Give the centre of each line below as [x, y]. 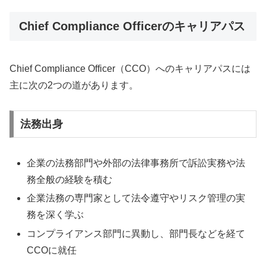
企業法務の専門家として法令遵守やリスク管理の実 [136, 198]
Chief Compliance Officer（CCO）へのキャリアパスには [130, 68]
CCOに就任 [52, 250]
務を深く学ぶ [56, 215]
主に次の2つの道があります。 [74, 85]
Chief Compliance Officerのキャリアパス [132, 26]
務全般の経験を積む [70, 180]
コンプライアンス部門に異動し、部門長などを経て [136, 233]
